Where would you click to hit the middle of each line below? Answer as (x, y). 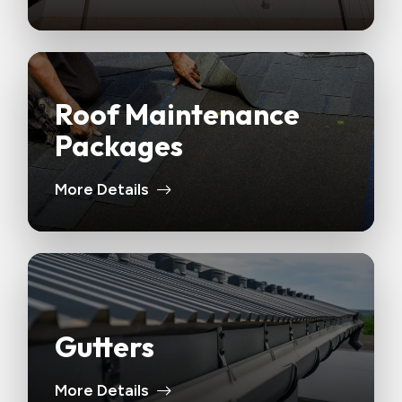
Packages (119, 145)
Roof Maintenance (177, 114)
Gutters (105, 346)
